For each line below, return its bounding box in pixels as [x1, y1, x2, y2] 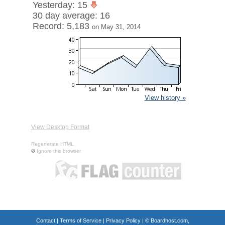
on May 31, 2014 [91, 23, 141, 31]
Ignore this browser [36, 148, 81, 154]
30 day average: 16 [32, 11, 110, 21]
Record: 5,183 [32, 21, 92, 31]
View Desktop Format [31, 124, 89, 131]
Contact [36, 217, 55, 223]
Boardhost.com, [150, 217, 189, 223]
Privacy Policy [105, 217, 141, 223]
